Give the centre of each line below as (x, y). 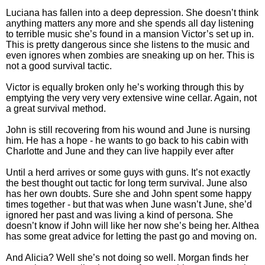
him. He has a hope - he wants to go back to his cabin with (127, 140)
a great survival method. (56, 108)
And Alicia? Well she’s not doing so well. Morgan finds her (127, 257)
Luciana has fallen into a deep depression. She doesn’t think (132, 12)
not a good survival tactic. (59, 66)
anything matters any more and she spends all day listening (130, 23)
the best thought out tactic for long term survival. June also (127, 183)
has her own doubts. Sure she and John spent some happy (129, 193)
